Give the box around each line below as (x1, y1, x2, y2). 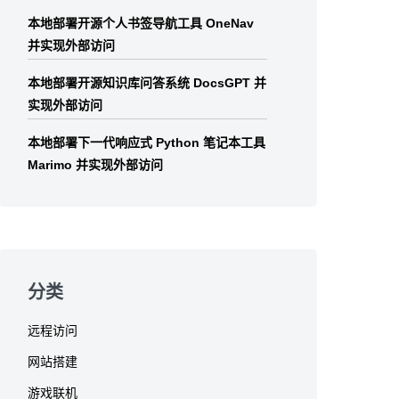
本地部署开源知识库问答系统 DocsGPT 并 (28, 76, 267, 91)
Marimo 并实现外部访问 (28, 158, 164, 173)
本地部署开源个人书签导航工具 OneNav (28, 16, 255, 31)
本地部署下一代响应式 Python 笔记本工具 (28, 135, 266, 151)
